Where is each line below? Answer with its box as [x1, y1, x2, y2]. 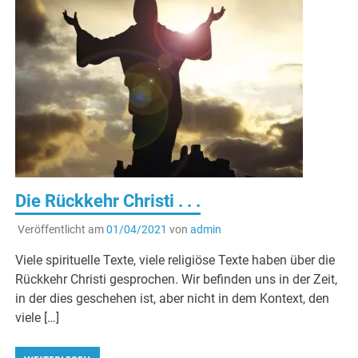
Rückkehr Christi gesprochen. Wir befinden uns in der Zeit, [15, 271, 338, 287]
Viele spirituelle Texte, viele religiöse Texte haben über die [15, 252, 336, 268]
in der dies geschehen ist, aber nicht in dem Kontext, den [15, 290, 330, 306]
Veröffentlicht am [17, 222, 106, 236]
